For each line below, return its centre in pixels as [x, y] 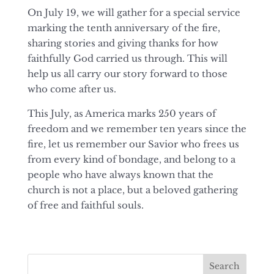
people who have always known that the [120, 175]
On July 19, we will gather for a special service [134, 13]
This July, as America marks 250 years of [121, 113]
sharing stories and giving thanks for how [123, 43]
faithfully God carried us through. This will [127, 58]
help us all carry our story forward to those [127, 74]
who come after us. [72, 89]
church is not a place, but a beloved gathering [132, 190]
